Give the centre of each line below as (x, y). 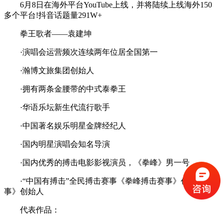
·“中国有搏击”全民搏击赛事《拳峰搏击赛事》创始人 (104, 181)
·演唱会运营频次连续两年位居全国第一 (81, 52)
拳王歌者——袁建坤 (48, 33)
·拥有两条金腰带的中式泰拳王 (65, 89)
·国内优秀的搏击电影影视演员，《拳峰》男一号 (97, 162)
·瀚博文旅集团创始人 (49, 70)
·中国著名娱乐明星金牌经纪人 (65, 125)
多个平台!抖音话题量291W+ (53, 15)
